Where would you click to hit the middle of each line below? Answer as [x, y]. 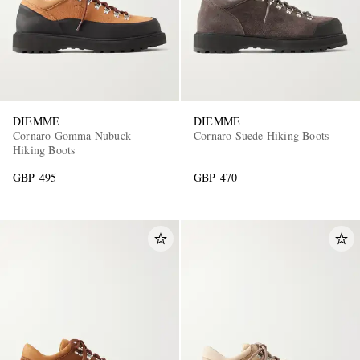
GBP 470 [216, 178]
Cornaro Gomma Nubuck [72, 136]
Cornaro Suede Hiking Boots [262, 136]
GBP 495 [35, 178]
